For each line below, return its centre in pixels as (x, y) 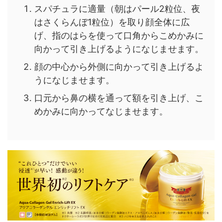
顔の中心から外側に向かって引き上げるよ (119, 67)
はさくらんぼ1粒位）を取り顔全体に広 (112, 22)
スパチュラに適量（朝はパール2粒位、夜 (117, 9)
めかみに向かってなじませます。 (101, 111)
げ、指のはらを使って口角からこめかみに (119, 36)
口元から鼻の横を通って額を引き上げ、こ (119, 98)
